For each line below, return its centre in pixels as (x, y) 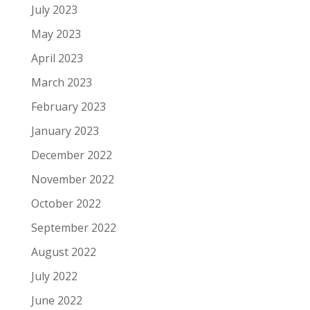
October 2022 (66, 203)
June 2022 (56, 300)
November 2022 (72, 179)
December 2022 (71, 155)
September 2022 (73, 228)
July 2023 (54, 10)
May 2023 (56, 34)
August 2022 (63, 252)
